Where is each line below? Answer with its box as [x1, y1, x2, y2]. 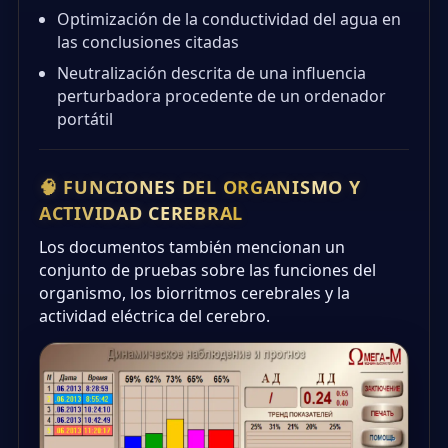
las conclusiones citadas [57, 31, 239, 54]
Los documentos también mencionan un [39, 236, 345, 259]
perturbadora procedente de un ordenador [57, 85, 386, 108]
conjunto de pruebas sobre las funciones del [39, 259, 376, 282]
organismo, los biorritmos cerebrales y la [39, 282, 350, 305]
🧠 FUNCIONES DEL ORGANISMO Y [39, 175, 361, 200]
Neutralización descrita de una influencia [57, 62, 366, 85]
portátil [57, 108, 113, 131]
